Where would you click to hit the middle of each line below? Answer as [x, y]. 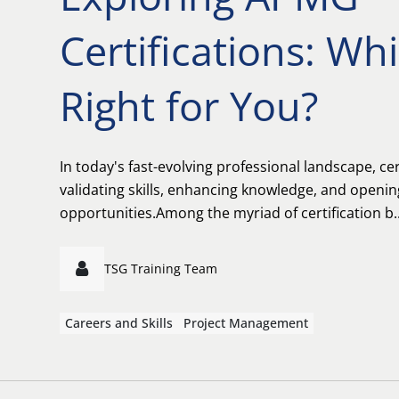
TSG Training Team [161, 269]
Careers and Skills [119, 323]
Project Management [246, 323]
